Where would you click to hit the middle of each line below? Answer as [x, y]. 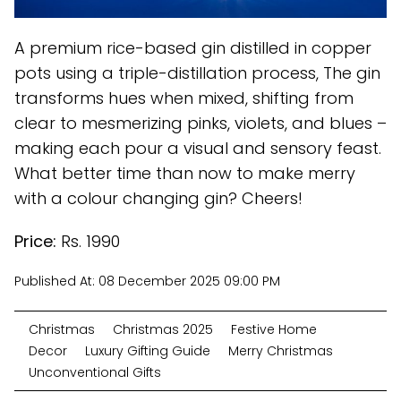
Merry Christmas [281, 350]
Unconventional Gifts [95, 372]
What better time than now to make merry [185, 173]
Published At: [56, 281]
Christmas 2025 [163, 329]
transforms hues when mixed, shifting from [184, 98]
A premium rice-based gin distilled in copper [193, 47]
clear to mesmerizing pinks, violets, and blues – [200, 123]
